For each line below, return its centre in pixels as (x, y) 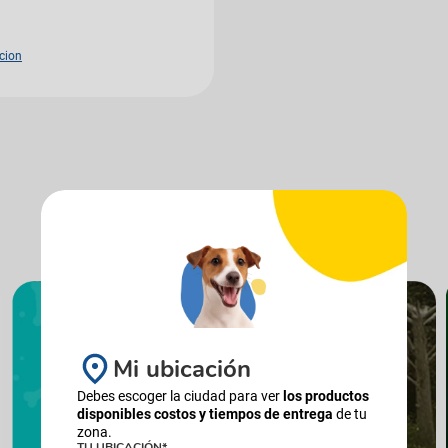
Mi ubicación (182, 368)
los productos (326, 396)
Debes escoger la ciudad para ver (180, 396)
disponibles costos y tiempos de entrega (205, 414)
